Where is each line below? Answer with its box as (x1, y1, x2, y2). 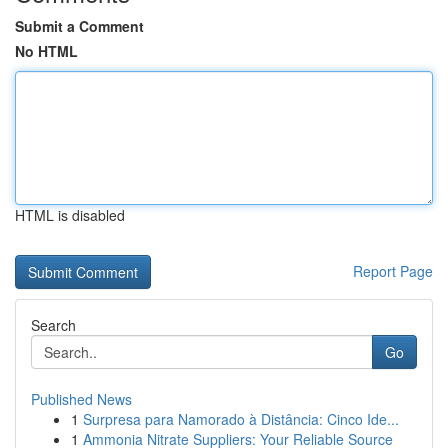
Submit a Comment (15, 16, 144, 36)
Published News (31, 389, 132, 409)
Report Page (353, 261, 433, 281)
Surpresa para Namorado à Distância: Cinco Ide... (83, 409, 399, 429)
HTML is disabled (15, 205, 125, 225)
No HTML (15, 41, 78, 61)
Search (31, 315, 76, 335)
